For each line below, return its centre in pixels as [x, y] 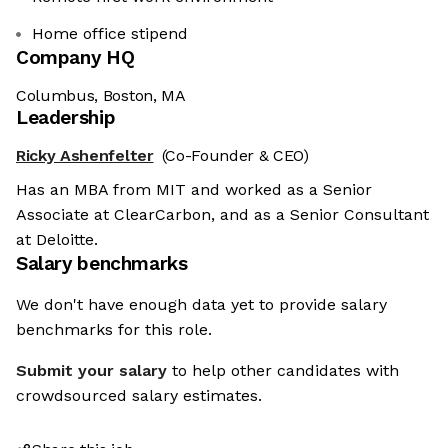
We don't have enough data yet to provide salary [201, 305]
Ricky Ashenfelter [85, 156]
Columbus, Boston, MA [101, 96]
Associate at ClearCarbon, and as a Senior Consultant [222, 215]
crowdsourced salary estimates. [139, 396]
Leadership [66, 118]
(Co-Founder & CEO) [235, 156]
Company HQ [75, 58]
